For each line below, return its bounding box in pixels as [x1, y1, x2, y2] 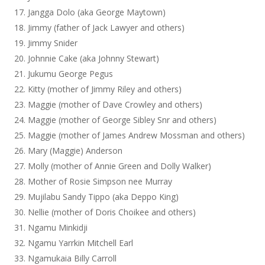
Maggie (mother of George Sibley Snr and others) [28, 114, 217, 125]
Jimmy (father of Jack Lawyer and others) [28, 22, 185, 33]
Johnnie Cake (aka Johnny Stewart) [28, 53, 160, 64]
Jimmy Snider [28, 37, 78, 49]
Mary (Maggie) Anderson [28, 145, 123, 156]
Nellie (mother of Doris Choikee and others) [28, 206, 196, 218]
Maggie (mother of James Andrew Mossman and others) [28, 130, 245, 141]
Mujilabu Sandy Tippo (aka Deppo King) [28, 191, 179, 202]
